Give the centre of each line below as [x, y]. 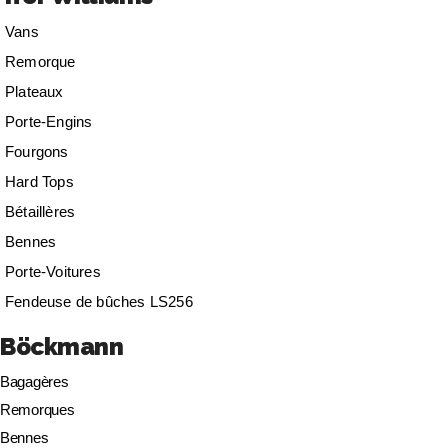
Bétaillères [40, 211]
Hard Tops [39, 181]
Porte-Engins [49, 121]
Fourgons [37, 151]
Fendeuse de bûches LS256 [99, 301]
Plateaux [34, 91]
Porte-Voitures [53, 271]
